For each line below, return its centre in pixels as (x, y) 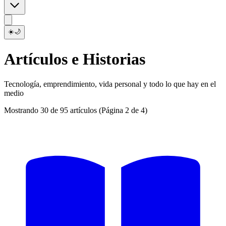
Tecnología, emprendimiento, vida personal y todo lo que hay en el (110, 84)
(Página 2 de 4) (123, 110)
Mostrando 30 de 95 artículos (51, 110)
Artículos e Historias (75, 59)
